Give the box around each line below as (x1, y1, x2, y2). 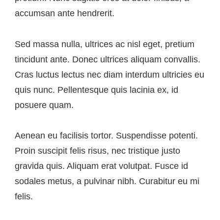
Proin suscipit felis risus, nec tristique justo (15, 146, 180, 156)
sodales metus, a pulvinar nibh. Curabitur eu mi (15, 176, 199, 187)
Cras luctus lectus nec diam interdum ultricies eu (15, 69, 204, 80)
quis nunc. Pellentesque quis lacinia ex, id (15, 84, 178, 95)
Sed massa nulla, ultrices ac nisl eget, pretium (15, 39, 194, 49)
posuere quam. (15, 100, 74, 110)
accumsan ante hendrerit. (15, 8, 114, 19)
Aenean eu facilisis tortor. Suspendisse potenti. (15, 131, 198, 141)
